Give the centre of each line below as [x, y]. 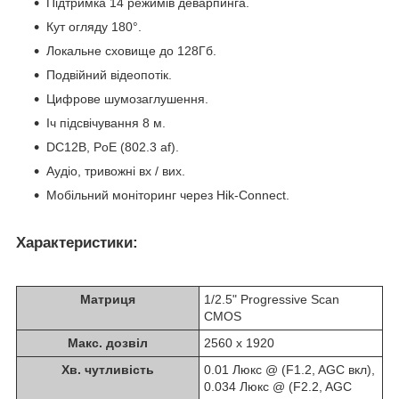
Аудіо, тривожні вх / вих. [116, 171]
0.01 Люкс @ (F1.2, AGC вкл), [289, 370]
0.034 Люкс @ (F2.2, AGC [278, 387]
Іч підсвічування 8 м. [106, 123]
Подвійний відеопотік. [109, 75]
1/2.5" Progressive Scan [272, 300]
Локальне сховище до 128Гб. [131, 51]
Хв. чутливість [108, 370]
